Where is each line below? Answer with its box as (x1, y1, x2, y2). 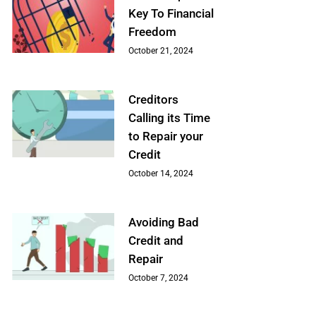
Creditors (128, 92, 178, 107)
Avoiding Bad (128, 215, 199, 230)
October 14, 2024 (128, 169, 193, 179)
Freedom (128, 25, 176, 39)
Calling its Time (128, 111, 210, 126)
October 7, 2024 (128, 273, 188, 284)
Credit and (128, 233, 183, 248)
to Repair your (128, 129, 203, 144)
